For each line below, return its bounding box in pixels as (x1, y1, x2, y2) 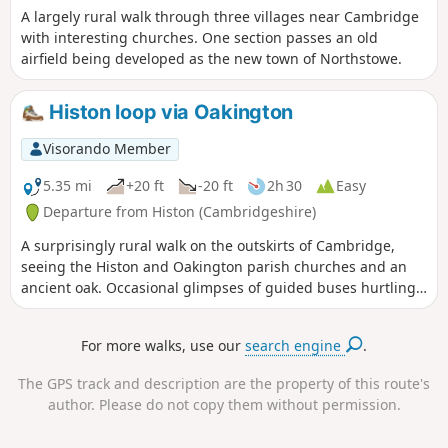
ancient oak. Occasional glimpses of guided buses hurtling (21, 278, 416, 298)
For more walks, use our (81, 335, 246, 355)
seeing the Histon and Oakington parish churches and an (21, 257, 407, 277)
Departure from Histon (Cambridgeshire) (43, 202, 316, 222)
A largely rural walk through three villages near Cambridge (21, 7, 419, 27)
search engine (245, 335, 346, 355)
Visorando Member (42, 139, 171, 159)
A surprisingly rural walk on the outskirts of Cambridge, (21, 236, 395, 256)
